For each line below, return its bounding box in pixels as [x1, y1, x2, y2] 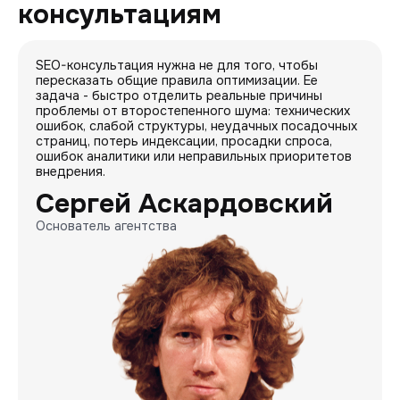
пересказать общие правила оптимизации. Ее [36, 72, 318, 88]
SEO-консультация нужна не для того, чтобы [36, 57, 318, 73]
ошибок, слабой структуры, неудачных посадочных [36, 118, 357, 134]
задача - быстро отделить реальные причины [36, 87, 322, 104]
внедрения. [36, 163, 105, 179]
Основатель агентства [36, 218, 177, 234]
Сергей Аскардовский [36, 187, 333, 221]
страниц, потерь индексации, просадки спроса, [36, 133, 332, 149]
